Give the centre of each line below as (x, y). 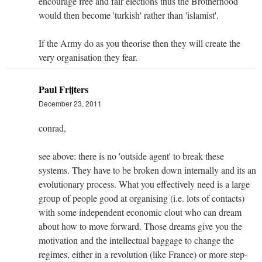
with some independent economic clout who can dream (140, 212)
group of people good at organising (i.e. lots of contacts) (142, 198)
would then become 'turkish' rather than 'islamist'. (129, 15)
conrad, (52, 127)
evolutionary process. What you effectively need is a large (144, 184)
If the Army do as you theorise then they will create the (139, 43)
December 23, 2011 (70, 103)
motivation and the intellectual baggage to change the (136, 240)
